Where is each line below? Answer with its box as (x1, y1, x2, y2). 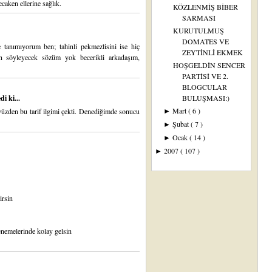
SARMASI (182, 13, 216, 22)
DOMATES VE (182, 36, 229, 46)
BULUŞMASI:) (182, 93, 229, 103)
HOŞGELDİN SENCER (172, 60, 245, 70)
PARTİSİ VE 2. (182, 71, 228, 81)
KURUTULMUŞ (172, 25, 224, 35)
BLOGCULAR (182, 82, 227, 92)
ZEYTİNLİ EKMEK (182, 47, 243, 57)
